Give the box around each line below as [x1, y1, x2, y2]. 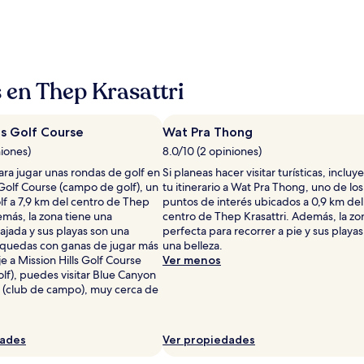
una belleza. [162, 237, 223, 253]
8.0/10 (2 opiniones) [162, 143, 262, 158]
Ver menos [162, 252, 221, 267]
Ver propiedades [162, 331, 255, 347]
